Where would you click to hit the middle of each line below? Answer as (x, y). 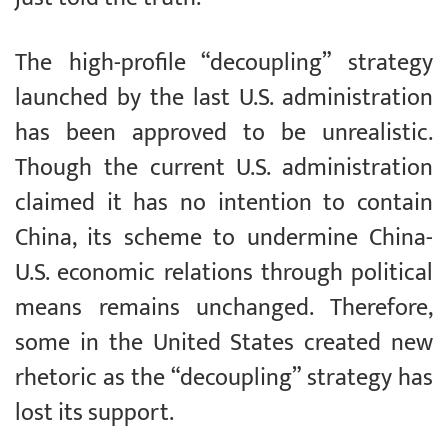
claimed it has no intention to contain (224, 203)
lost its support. (94, 413)
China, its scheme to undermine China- (224, 238)
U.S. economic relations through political (224, 273)
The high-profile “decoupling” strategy (224, 63)
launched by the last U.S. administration (224, 98)
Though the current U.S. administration (224, 168)
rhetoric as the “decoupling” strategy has (224, 378)
